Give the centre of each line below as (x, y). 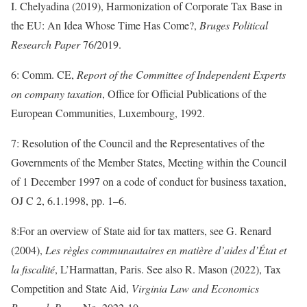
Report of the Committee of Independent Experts (181, 75)
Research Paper (46, 45)
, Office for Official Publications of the (184, 94)
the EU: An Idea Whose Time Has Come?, (105, 25)
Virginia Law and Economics (195, 288)
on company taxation (57, 94)
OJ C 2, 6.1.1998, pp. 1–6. (69, 201)
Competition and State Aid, (71, 288)
